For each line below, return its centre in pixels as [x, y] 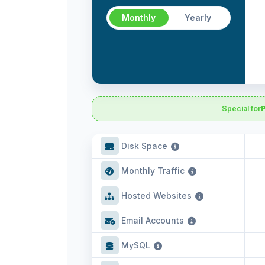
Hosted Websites [156, 195]
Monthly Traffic [153, 170]
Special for [241, 108]
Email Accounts [153, 220]
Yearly [198, 17]
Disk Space [144, 146]
